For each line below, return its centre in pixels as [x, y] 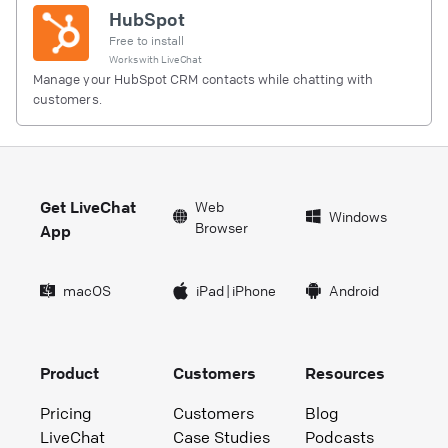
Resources [345, 372]
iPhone [253, 290]
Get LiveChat [88, 206]
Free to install [146, 40]
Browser [221, 226]
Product [69, 372]
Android [353, 290]
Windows [357, 216]
